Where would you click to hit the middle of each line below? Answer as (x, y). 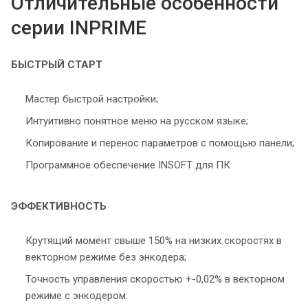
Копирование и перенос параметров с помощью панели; (160, 143)
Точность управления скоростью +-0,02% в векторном (155, 279)
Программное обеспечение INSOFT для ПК (128, 165)
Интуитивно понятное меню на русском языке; (137, 121)
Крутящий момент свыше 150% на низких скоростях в (154, 241)
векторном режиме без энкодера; (106, 257)
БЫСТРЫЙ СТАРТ (57, 65)
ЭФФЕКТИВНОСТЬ (59, 207)
